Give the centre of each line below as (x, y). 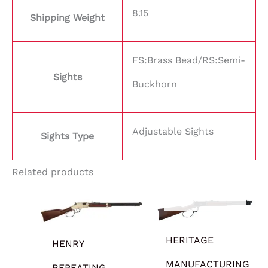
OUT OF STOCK (205, 193)
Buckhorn (155, 84)
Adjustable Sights (173, 131)
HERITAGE (190, 240)
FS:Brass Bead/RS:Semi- (189, 60)
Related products (53, 172)
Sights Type (67, 136)
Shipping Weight (67, 17)
